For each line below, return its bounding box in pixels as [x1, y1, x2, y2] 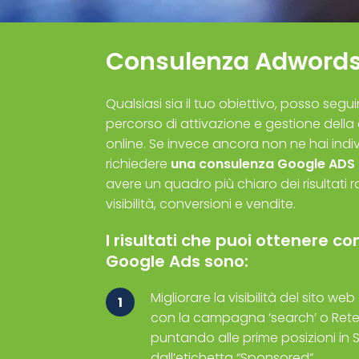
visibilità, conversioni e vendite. [106, 195, 296, 213]
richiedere [106, 155, 171, 173]
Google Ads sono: [106, 250, 248, 272]
